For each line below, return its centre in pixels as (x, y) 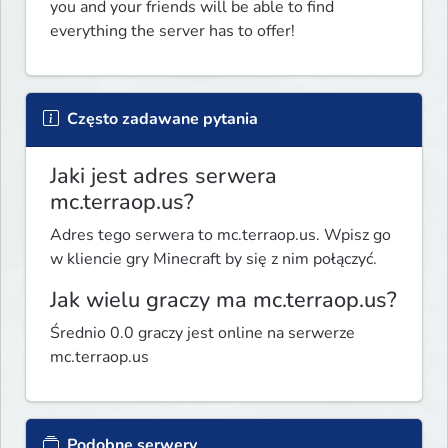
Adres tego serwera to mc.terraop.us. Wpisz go (220, 234)
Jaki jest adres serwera (163, 175)
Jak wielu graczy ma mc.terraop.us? (223, 299)
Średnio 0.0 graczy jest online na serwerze (202, 332)
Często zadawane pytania (160, 118)
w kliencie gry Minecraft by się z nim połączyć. (213, 258)
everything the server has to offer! (174, 30)
